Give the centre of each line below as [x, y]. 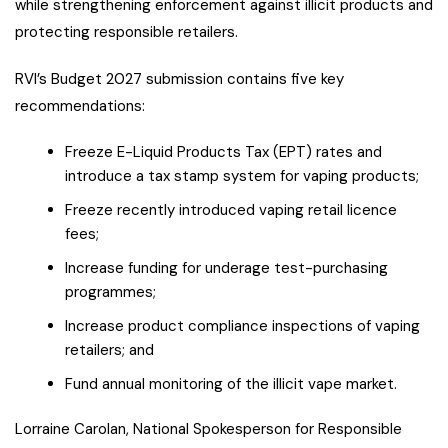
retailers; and [109, 350]
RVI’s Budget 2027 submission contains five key [179, 79]
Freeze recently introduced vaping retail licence [231, 210]
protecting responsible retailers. [126, 32]
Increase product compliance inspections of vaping [242, 326]
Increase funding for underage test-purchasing [226, 268]
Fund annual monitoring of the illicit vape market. [231, 384]
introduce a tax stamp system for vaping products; [242, 176]
